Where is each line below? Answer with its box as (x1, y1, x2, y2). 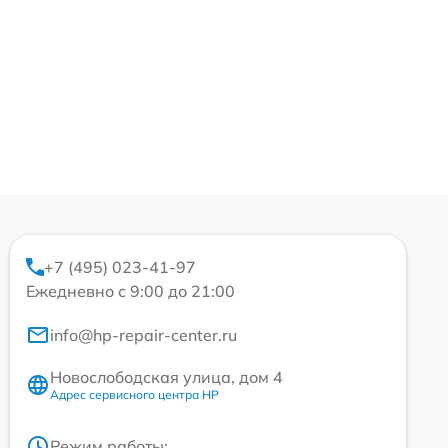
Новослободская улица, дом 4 (50, 367, 283, 388)
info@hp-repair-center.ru (50, 325, 237, 346)
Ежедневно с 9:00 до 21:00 (26, 281, 235, 302)
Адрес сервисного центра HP (50, 387, 219, 403)
